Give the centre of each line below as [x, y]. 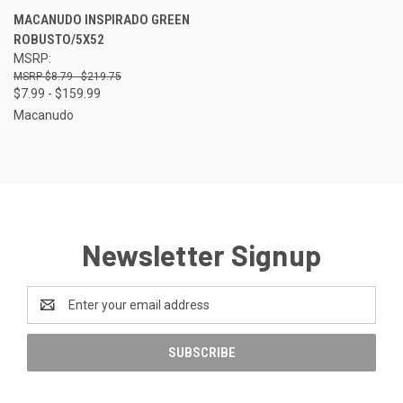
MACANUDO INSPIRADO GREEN [102, 19]
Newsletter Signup [201, 254]
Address [51, 313]
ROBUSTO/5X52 [59, 39]
